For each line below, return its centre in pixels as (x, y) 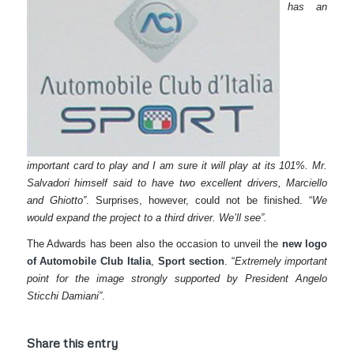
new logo (305, 244)
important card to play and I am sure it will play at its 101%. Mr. (177, 166)
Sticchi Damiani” (64, 296)
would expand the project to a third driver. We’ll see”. (147, 218)
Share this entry (72, 343)
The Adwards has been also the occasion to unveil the (154, 244)
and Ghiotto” (56, 201)
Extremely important (281, 262)
